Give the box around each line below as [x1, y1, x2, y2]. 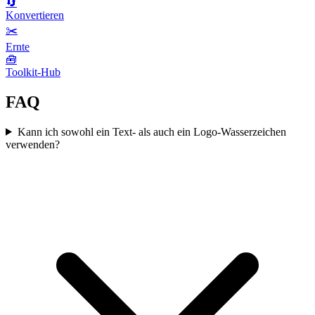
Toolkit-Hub [6, 65, 60, 78]
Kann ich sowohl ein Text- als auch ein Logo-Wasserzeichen [17, 125, 286, 138]
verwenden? [6, 138, 60, 150]
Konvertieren [6, 8, 64, 21]
